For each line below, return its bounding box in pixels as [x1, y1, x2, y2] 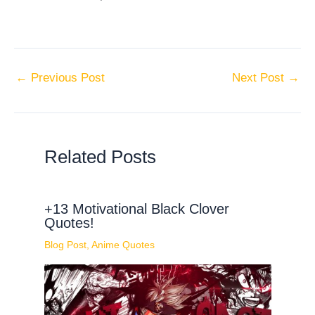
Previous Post [27, 70, 105, 84]
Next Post [232, 70, 288, 84]
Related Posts [44, 146, 156, 168]
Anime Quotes [91, 238, 155, 250]
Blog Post [44, 238, 86, 250]
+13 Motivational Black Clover [44, 200, 229, 217]
